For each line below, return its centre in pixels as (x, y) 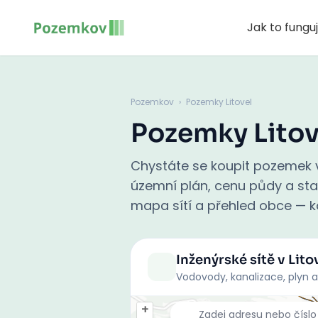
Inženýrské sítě (227, 260)
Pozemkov (152, 102)
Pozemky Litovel (219, 102)
